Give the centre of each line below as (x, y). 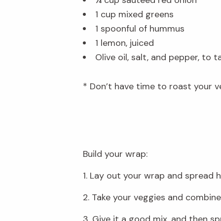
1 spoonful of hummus (140, 28)
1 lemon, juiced (125, 43)
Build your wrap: (115, 154)
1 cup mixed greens (134, 14)
